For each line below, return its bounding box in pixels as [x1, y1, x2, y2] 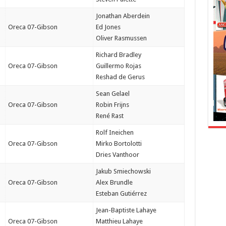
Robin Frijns [95, 101, 129, 108]
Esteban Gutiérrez [95, 190, 147, 197]
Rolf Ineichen [95, 129, 134, 136]
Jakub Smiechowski [95, 167, 151, 175]
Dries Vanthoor [95, 151, 139, 158]
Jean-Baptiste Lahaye [95, 206, 156, 214]
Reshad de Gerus [95, 73, 145, 81]
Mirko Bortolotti [95, 140, 142, 147]
